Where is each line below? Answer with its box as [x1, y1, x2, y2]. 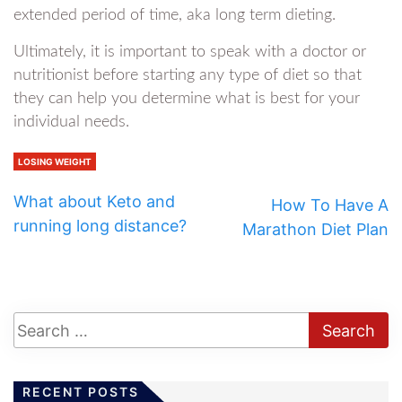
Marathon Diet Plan [242, 220, 389, 240]
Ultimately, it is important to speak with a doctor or [13, 44, 366, 61]
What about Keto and [13, 192, 175, 212]
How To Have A [271, 196, 389, 215]
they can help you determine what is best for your [13, 91, 360, 108]
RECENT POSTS [22, 384, 139, 400]
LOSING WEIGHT [18, 156, 92, 168]
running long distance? [13, 216, 187, 236]
